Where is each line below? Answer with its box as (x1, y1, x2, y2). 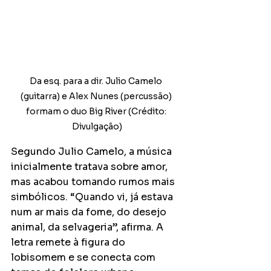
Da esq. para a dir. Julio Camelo (30, 75, 164, 87)
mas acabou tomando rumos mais (11, 175, 177, 188)
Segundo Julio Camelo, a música (11, 145, 174, 158)
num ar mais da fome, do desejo (11, 205, 169, 218)
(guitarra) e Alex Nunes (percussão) (20, 90, 174, 102)
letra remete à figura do (11, 235, 128, 249)
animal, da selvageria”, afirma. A (11, 220, 166, 233)
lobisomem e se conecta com (11, 250, 158, 264)
